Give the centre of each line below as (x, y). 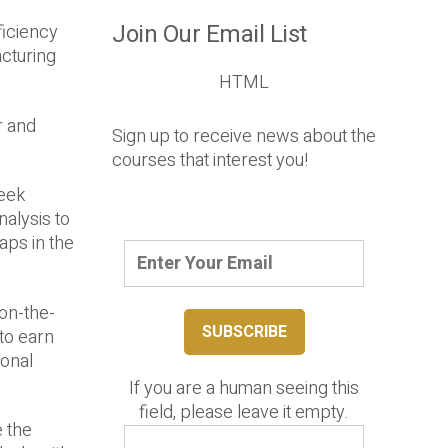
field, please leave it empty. (244, 412)
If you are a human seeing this (244, 388)
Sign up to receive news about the (244, 137)
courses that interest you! (210, 161)
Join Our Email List (209, 35)
